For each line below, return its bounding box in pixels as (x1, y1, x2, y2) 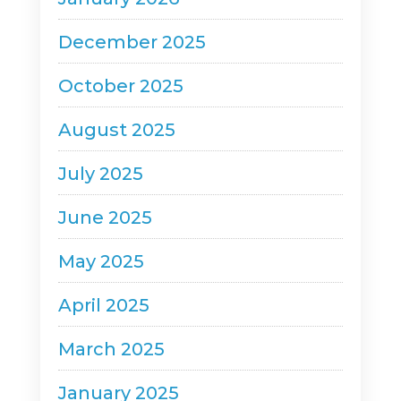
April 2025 (57, 294, 149, 316)
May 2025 (57, 251, 144, 272)
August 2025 (57, 119, 175, 141)
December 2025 (57, 31, 206, 53)
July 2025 (57, 163, 143, 184)
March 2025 (57, 338, 165, 360)
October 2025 (57, 75, 183, 97)
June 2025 (57, 207, 152, 228)
